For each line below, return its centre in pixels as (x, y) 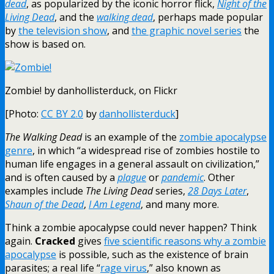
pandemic (183, 177)
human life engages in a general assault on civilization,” (132, 164)
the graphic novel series (187, 30)
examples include (45, 191)
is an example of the (131, 137)
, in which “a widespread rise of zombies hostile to (146, 150)
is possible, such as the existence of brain (152, 254)
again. (20, 241)
